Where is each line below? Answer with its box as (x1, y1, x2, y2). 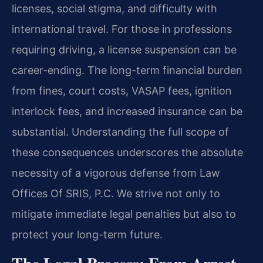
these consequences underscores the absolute (12, 146, 243, 159)
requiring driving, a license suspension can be (12, 43, 237, 56)
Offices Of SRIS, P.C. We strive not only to (12, 187, 220, 200)
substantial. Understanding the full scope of (12, 126, 229, 139)
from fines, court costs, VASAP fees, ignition (12, 85, 232, 97)
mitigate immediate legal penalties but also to (12, 208, 236, 221)
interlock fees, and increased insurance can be (12, 105, 242, 118)
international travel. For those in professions (12, 23, 232, 36)
